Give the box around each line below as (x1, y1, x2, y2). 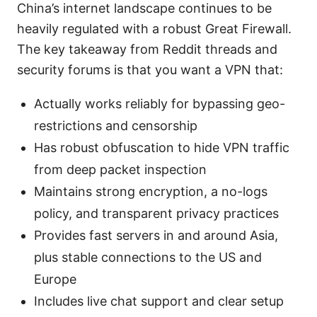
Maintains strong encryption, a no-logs (34, 183, 267, 199)
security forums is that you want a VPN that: (17, 62, 283, 77)
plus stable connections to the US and (34, 249, 262, 265)
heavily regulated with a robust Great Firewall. (17, 21, 292, 36)
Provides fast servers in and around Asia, (34, 227, 278, 243)
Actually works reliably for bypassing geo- (34, 96, 285, 111)
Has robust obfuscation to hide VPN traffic (34, 139, 289, 155)
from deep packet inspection (34, 161, 207, 177)
